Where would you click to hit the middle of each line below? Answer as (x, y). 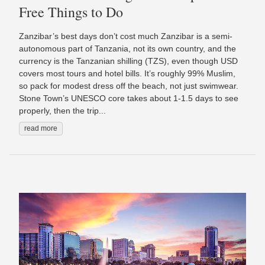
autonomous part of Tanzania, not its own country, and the (127, 48)
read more (41, 128)
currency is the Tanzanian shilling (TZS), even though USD (128, 61)
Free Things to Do (71, 12)
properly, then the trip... (62, 110)
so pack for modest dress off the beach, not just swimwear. (129, 85)
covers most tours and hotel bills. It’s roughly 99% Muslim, (127, 73)
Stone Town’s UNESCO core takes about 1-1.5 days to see (129, 98)
